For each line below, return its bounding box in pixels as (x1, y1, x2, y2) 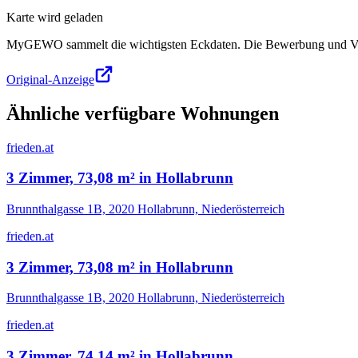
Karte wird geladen (6, 10, 103, 24)
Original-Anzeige (6, 72, 94, 86)
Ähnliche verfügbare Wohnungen (6, 102, 279, 124)
